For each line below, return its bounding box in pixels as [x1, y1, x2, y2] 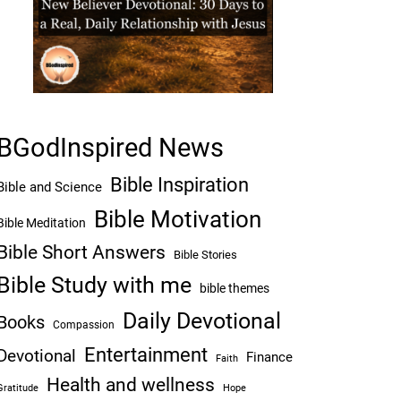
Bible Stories [173, 248, 237, 261]
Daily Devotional [122, 308, 281, 334]
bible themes [199, 281, 269, 296]
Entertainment [83, 343, 208, 366]
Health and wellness [46, 374, 215, 396]
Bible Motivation [93, 206, 261, 233]
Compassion [52, 318, 115, 331]
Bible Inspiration [109, 174, 249, 196]
